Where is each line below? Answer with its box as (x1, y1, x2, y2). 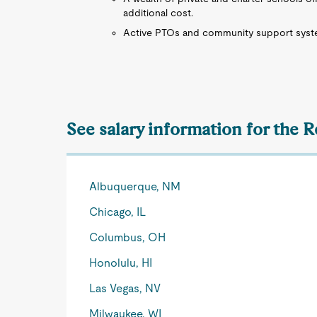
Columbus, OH (89, 231, 166, 244)
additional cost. (123, 7, 194, 18)
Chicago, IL (89, 205, 146, 219)
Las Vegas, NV (89, 282, 161, 295)
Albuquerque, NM (89, 180, 181, 193)
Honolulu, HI (89, 256, 153, 270)
